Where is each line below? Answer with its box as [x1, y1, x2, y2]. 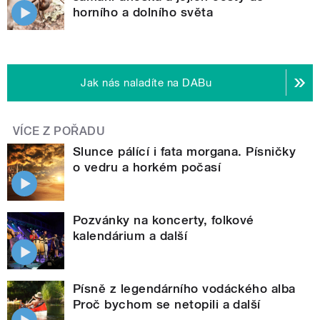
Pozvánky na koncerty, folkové [73, 212, 254, 227]
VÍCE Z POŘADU [13, 124, 106, 138]
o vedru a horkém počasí [73, 159, 221, 174]
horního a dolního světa [73, 4, 214, 19]
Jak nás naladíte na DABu [81, 76, 212, 89]
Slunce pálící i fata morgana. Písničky [73, 144, 296, 159]
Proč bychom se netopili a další [73, 296, 261, 311]
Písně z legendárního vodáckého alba [73, 281, 296, 296]
